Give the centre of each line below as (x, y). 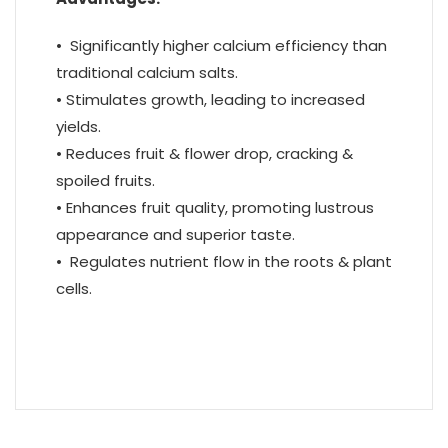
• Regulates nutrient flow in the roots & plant (224, 262)
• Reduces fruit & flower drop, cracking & (204, 154)
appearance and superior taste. (175, 235)
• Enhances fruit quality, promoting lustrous (215, 208)
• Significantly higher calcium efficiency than (221, 46)
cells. (74, 289)
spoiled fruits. (105, 181)
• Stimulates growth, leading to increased (210, 100)
